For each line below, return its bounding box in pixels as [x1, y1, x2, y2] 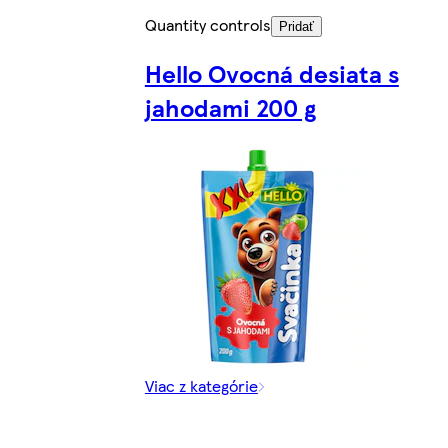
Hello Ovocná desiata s [144, 56, 399, 91]
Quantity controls [144, 12, 271, 36]
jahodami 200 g [144, 90, 316, 125]
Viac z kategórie [144, 374, 258, 398]
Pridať [278, 18, 314, 34]
